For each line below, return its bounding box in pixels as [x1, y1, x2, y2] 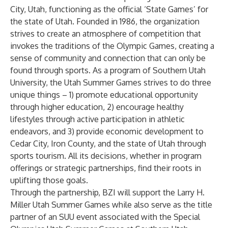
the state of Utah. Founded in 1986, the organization [10, 16, 199, 26]
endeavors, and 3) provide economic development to [10, 126, 204, 136]
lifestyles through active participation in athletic [10, 114, 185, 124]
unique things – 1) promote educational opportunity [10, 90, 198, 100]
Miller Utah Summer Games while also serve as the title [10, 199, 212, 210]
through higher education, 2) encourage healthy [10, 102, 184, 112]
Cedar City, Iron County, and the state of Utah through [10, 138, 206, 149]
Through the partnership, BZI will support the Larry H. [10, 187, 205, 197]
